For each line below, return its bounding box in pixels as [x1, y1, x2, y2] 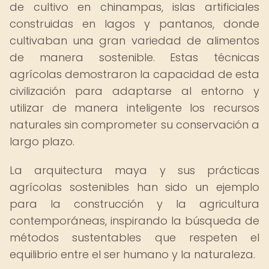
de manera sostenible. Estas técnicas [10, 50, 259, 65]
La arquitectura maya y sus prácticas [10, 163, 259, 178]
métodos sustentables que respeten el [10, 230, 259, 245]
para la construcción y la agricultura [10, 196, 259, 211]
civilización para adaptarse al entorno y [10, 83, 259, 98]
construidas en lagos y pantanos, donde [10, 16, 259, 31]
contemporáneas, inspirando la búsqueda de [10, 213, 259, 228]
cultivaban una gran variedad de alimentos [10, 33, 259, 48]
